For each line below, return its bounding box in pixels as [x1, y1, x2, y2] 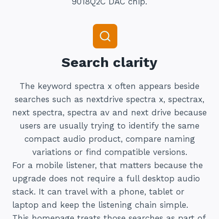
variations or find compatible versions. [32, 147, 187, 157]
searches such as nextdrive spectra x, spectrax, [15, 94, 204, 105]
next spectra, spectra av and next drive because [12, 108, 207, 118]
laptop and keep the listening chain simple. [12, 200, 188, 210]
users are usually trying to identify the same [20, 121, 199, 131]
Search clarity [62, 54, 157, 71]
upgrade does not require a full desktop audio [12, 174, 200, 184]
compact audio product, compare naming [24, 134, 195, 144]
